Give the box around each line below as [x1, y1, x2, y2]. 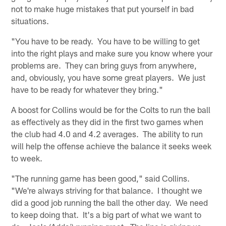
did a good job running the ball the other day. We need [11, 197, 208, 207]
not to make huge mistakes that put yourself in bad [11, 3, 194, 14]
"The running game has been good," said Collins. [11, 173, 192, 183]
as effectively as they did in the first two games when [11, 116, 204, 127]
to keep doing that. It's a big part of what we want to [11, 209, 202, 219]
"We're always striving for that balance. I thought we [11, 185, 203, 195]
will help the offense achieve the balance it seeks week [11, 140, 212, 151]
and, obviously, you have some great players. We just [11, 72, 206, 82]
